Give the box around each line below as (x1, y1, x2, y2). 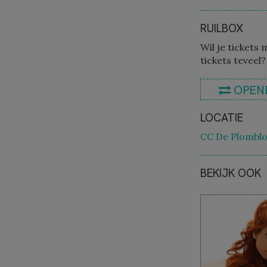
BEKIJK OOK (200, 166, 262, 181)
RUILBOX (200, 21, 244, 36)
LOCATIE (200, 110, 244, 125)
